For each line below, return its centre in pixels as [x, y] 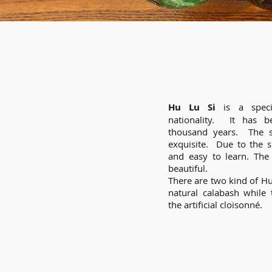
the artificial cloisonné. [215, 205]
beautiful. [188, 168]
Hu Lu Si [192, 107]
